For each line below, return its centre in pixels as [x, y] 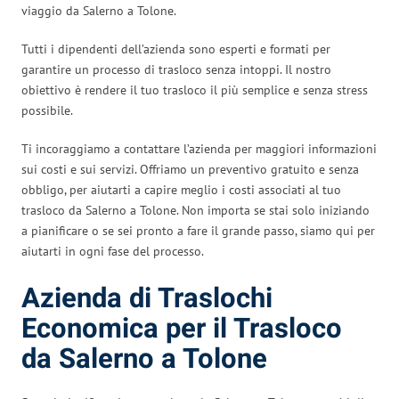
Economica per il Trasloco [182, 329]
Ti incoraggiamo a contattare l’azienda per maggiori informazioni [199, 148]
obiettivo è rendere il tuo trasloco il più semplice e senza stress [195, 90]
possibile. [47, 110]
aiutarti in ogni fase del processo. [113, 251]
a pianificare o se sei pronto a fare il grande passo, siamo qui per [198, 230]
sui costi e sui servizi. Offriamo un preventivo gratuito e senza [190, 169]
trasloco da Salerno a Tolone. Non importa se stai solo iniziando [195, 210]
